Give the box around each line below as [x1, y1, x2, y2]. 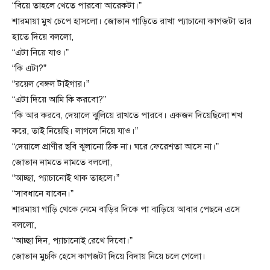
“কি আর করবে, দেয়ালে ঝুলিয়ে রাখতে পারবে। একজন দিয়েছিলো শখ [12, 110, 242, 121]
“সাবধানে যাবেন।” [12, 188, 74, 199]
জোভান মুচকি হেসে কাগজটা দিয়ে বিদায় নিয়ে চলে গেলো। [12, 251, 206, 262]
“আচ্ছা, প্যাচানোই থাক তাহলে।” [12, 172, 119, 184]
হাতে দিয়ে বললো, [12, 31, 74, 43]
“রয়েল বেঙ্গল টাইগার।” [12, 78, 89, 90]
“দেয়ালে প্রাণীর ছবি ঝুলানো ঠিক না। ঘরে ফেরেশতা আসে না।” [12, 141, 219, 152]
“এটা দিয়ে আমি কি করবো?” [12, 94, 106, 105]
